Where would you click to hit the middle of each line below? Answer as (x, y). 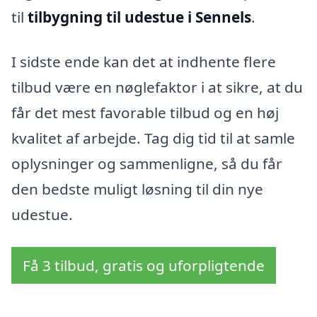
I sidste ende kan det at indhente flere (144, 62)
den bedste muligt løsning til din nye (137, 189)
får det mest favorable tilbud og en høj (145, 113)
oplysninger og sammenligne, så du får (147, 164)
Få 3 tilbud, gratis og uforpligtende (144, 265)
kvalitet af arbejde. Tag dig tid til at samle (153, 138)
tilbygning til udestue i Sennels (139, 17)
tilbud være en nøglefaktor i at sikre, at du (157, 87)
